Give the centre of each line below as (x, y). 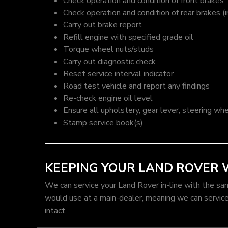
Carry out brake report (103, 25)
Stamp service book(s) (103, 123)
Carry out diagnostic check (109, 62)
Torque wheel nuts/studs (108, 49)
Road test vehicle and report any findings (136, 86)
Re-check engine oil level (108, 98)
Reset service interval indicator (118, 74)
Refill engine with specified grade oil (128, 37)
